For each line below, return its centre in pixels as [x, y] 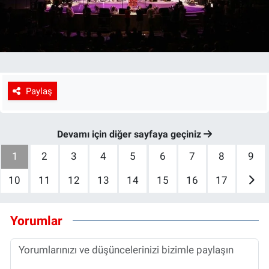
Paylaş [39, 91]
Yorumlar [36, 220]
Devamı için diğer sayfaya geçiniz [130, 134]
